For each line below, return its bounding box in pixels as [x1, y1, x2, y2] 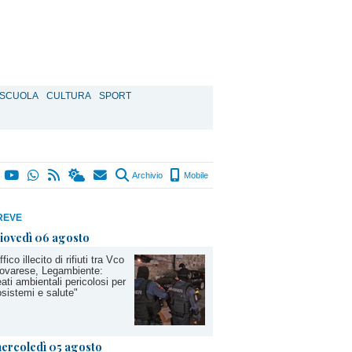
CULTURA [46, 90, 91, 101]
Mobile [181, 170, 208, 180]
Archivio [130, 170, 163, 180]
